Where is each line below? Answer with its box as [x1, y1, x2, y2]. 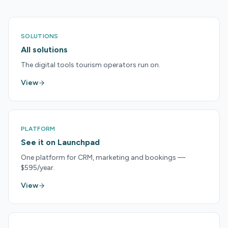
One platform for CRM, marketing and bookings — [21, 153, 186, 162]
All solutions [21, 45, 68, 54]
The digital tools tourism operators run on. [21, 61, 160, 69]
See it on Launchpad [21, 137, 100, 147]
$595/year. [21, 163, 55, 172]
